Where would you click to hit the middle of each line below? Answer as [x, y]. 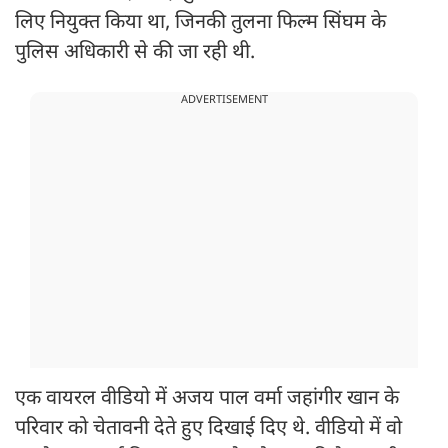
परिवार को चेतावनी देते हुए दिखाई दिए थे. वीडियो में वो [208, 429]
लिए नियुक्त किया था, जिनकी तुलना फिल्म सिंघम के [200, 23]
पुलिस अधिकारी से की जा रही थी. [137, 53]
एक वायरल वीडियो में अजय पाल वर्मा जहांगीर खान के [207, 399]
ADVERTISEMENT [224, 100]
